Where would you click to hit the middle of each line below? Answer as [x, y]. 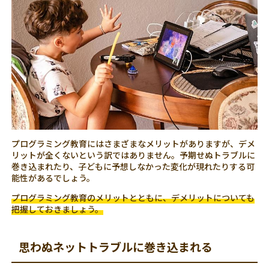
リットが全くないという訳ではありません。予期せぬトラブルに [134, 155]
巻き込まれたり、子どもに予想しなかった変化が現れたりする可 [133, 166]
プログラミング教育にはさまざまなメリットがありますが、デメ [134, 143]
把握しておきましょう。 [58, 209]
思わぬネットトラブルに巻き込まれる [116, 246]
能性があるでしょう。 [53, 177]
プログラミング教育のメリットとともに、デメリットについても [133, 197]
